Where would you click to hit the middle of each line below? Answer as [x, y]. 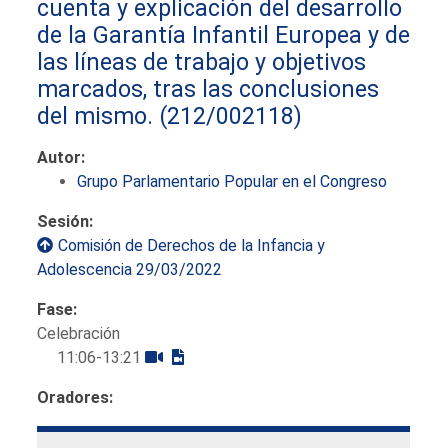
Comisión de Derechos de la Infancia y [192, 245]
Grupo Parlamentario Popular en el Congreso [232, 181]
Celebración [79, 333]
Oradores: [75, 397]
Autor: [61, 157]
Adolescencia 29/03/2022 [130, 269]
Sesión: [65, 221]
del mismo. [95, 115]
